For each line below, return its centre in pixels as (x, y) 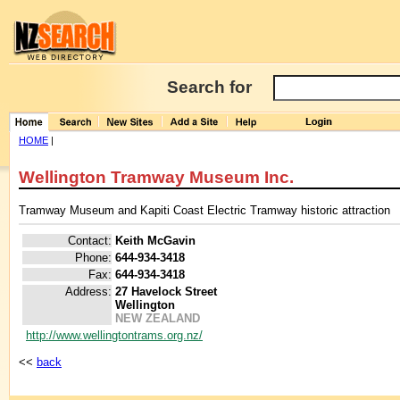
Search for (209, 87)
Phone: (93, 258)
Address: (88, 292)
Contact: (90, 241)
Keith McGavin (155, 241)
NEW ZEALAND (158, 319)
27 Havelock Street (166, 292)
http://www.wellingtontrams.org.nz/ (114, 336)
